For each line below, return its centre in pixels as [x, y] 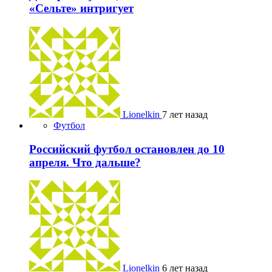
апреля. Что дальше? [85, 162]
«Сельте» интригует [81, 8]
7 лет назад [185, 114]
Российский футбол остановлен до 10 [127, 149]
